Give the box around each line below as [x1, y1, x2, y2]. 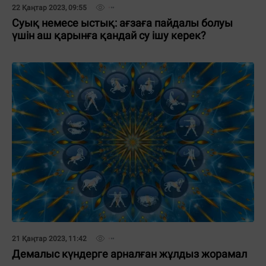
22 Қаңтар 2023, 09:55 [12, 4, 87, 12]
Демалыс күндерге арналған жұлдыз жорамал [12, 248, 247, 260]
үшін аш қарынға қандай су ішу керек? [12, 29, 206, 42]
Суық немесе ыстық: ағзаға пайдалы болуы [12, 17, 233, 29]
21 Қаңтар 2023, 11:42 [12, 235, 87, 243]
